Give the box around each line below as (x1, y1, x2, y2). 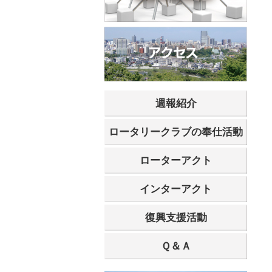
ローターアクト (140, 155, 212, 167)
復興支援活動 (144, 212, 207, 224)
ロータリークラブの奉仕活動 (109, 126, 243, 138)
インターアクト (140, 183, 212, 195)
